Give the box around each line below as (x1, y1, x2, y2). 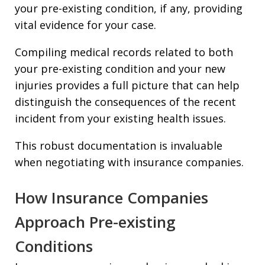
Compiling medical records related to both (15, 44, 233, 59)
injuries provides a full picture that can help (15, 77, 240, 92)
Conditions (15, 235, 93, 257)
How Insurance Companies (15, 186, 208, 208)
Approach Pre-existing (15, 211, 176, 232)
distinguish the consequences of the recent (15, 94, 236, 109)
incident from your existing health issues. (15, 111, 226, 125)
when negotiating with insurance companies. (15, 154, 244, 169)
